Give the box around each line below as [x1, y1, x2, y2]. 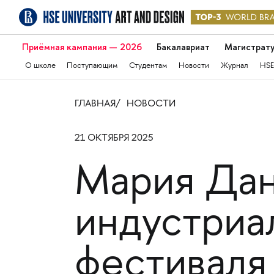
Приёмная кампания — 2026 [21, 41, 142, 53]
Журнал [221, 62, 249, 70]
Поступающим [67, 62, 118, 70]
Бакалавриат [156, 41, 210, 53]
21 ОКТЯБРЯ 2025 [74, 133, 154, 144]
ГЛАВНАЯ [74, 98, 116, 109]
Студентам [129, 62, 168, 70]
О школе [24, 62, 56, 70]
